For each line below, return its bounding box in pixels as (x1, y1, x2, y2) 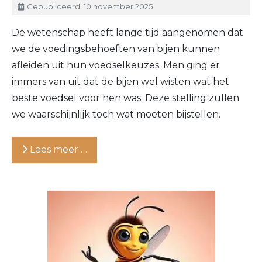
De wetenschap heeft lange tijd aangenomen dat (12, 26, 243, 38)
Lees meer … (27, 144, 87, 156)
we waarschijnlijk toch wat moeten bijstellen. (12, 108, 220, 120)
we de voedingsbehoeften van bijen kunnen (12, 43, 220, 54)
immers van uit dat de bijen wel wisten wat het (12, 75, 229, 87)
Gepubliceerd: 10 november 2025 (27, 2, 153, 11)
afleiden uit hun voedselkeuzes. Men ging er (12, 59, 220, 71)
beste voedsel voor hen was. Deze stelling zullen (12, 92, 239, 104)
